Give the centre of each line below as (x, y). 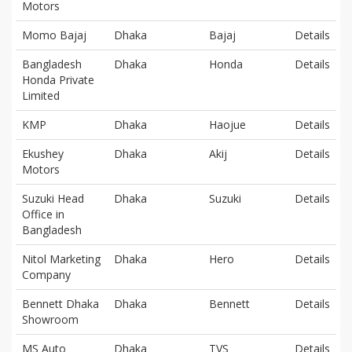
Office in (43, 214)
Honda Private (58, 79)
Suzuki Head (53, 198)
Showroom (50, 319)
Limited (41, 95)
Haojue (227, 124)
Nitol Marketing (61, 258)
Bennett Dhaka (60, 303)
